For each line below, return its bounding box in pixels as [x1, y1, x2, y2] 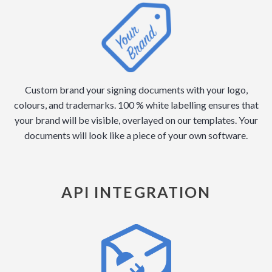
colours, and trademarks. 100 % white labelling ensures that [13, 99, 259, 111]
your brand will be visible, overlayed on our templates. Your [14, 114, 258, 126]
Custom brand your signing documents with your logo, [24, 84, 248, 96]
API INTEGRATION [61, 183, 211, 202]
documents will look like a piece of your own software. [24, 129, 248, 141]
